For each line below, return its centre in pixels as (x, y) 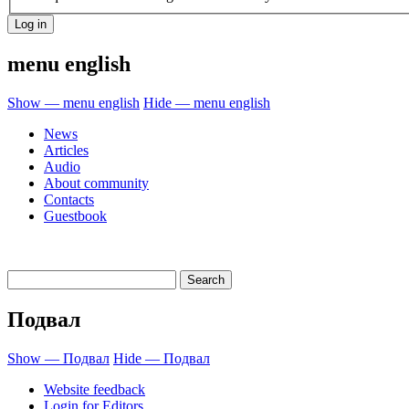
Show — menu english (73, 102)
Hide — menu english (207, 102)
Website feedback (94, 389)
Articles (66, 150)
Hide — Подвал (162, 358)
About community (96, 183)
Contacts (69, 199)
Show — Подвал (58, 358)
